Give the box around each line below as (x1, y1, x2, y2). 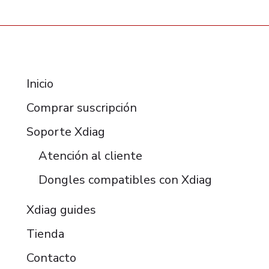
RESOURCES (26, 50, 94, 65)
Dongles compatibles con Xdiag (38, 172, 212, 189)
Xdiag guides (26, 202, 96, 219)
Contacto (26, 250, 76, 267)
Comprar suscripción (26, 100, 137, 116)
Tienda (26, 226, 64, 243)
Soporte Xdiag (26, 124, 105, 141)
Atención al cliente (38, 148, 142, 165)
